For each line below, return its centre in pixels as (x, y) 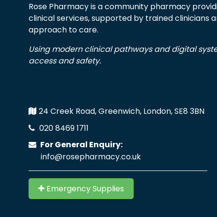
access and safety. (65, 61)
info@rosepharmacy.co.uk (91, 156)
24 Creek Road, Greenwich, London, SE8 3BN (122, 111)
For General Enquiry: (81, 144)
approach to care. (63, 30)
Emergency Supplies (84, 188)
